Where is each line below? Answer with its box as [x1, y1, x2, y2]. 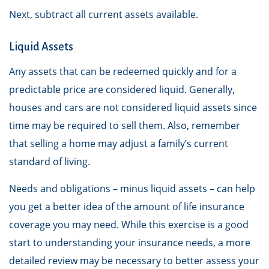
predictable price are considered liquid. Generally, [9, 83, 235, 96]
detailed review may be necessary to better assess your [9, 254, 259, 267]
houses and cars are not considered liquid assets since [9, 101, 257, 114]
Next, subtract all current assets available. [9, 8, 198, 21]
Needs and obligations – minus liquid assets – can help [9, 182, 255, 195]
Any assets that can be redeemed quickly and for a [9, 65, 237, 78]
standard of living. [9, 155, 90, 168]
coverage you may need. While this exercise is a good [9, 218, 249, 231]
